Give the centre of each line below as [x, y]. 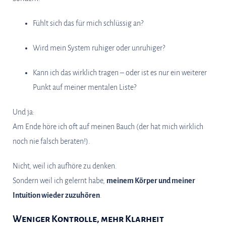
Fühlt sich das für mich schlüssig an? [88, 23]
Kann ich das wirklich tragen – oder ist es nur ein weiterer [120, 73]
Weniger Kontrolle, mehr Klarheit [88, 219]
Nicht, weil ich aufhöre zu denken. [65, 166]
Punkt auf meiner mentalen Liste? [84, 87]
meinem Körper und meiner [151, 181]
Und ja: [24, 112]
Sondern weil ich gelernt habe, [60, 181]
